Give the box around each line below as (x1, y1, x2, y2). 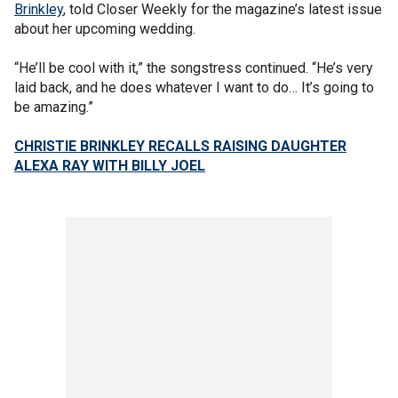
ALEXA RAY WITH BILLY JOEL (14, 157, 205, 174)
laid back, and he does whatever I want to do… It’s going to (14, 79, 374, 96)
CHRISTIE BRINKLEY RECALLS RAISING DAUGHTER (14, 138, 346, 155)
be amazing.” (14, 99, 93, 115)
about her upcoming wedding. (14, 20, 195, 37)
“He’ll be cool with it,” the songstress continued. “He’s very (14, 60, 373, 76)
